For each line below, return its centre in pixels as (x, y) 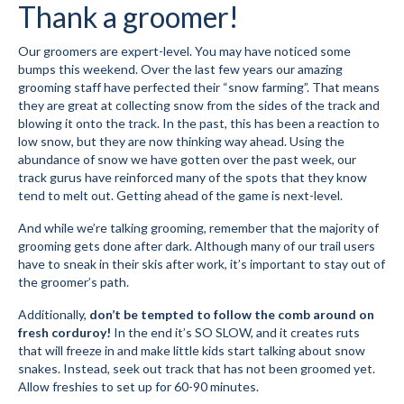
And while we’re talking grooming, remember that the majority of (198, 227)
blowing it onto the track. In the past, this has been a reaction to (199, 123)
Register (100, 69)
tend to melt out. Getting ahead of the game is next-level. (180, 195)
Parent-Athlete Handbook (169, 254)
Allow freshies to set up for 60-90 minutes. (138, 386)
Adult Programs (123, 328)
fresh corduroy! (64, 332)
